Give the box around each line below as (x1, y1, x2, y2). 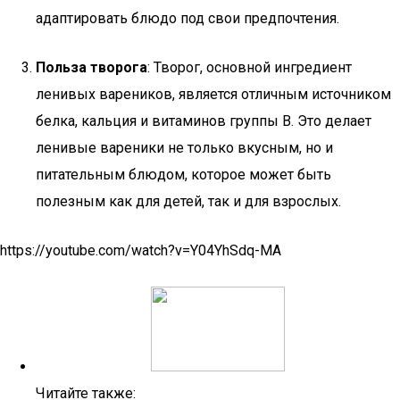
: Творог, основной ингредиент (147, 59, 352, 76)
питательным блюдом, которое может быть (36, 166, 331, 183)
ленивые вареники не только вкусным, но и (36, 139, 333, 156)
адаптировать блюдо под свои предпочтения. (36, 10, 339, 27)
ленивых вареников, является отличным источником (36, 86, 391, 103)
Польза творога (36, 59, 147, 76)
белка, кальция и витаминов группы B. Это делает (36, 112, 371, 129)
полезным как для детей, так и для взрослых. (36, 193, 341, 210)
